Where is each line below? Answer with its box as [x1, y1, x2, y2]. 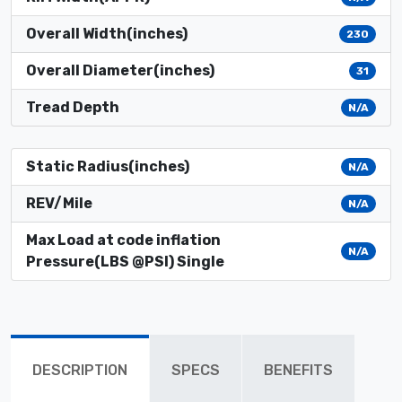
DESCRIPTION [32, 361, 127, 379]
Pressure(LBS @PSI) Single [26, 252, 224, 270]
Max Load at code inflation [26, 231, 221, 249]
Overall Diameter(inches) [26, 61, 214, 79]
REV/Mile [26, 194, 92, 212]
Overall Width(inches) [26, 24, 188, 42]
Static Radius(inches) [26, 157, 189, 175]
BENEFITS [264, 361, 333, 379]
